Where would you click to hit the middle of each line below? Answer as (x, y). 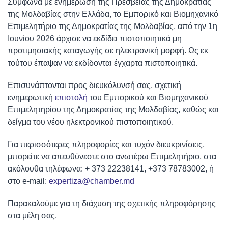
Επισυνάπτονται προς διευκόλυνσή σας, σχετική (94, 85)
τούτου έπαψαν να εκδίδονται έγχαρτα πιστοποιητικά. (103, 63)
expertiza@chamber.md (92, 181)
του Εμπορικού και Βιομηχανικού (148, 97)
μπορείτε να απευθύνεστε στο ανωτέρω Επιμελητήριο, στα (112, 156)
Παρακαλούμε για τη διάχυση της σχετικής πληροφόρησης (112, 203)
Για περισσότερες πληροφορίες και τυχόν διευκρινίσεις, (106, 144)
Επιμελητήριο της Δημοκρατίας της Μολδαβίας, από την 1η (112, 26)
